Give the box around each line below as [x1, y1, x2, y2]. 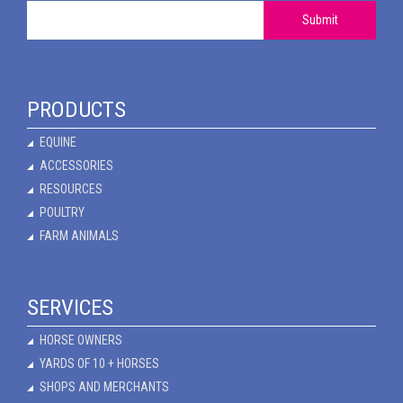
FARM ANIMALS [40, 228, 119, 243]
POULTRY [40, 204, 85, 219]
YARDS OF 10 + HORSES [40, 356, 159, 372]
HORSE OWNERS [40, 333, 122, 348]
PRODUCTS [27, 95, 126, 122]
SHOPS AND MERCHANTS [40, 380, 169, 395]
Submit [301, 13, 338, 28]
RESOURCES [40, 181, 103, 196]
